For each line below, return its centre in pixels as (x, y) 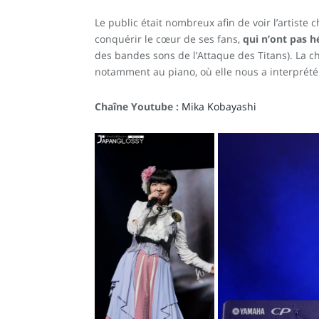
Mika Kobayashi (219, 106)
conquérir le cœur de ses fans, (169, 38)
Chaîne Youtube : (137, 106)
